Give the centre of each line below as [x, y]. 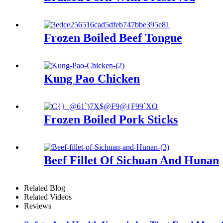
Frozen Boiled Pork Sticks [111, 119]
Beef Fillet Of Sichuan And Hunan [131, 160]
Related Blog [45, 188]
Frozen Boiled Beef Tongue [113, 38]
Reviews [38, 206]
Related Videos [48, 197]
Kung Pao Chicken [92, 78]
